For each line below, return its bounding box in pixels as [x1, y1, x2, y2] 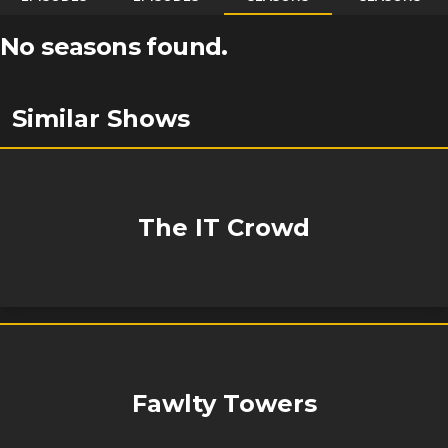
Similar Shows [12, 104, 190, 133]
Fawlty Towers [131, 389, 317, 418]
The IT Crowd [138, 213, 310, 242]
